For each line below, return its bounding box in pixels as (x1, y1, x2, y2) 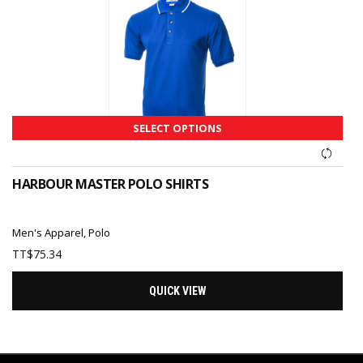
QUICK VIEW (148, 284, 207, 297)
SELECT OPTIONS (133, 120, 223, 135)
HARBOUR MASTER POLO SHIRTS (12, 174, 209, 193)
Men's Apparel (12, 224, 84, 240)
